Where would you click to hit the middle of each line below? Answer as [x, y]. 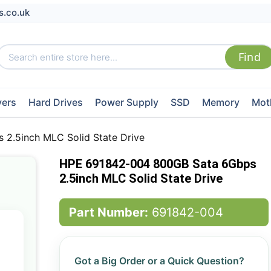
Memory [220, 102]
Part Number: [108, 212]
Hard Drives [55, 102]
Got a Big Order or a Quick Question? [159, 261]
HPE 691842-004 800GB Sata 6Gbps [158, 164]
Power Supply [126, 102]
